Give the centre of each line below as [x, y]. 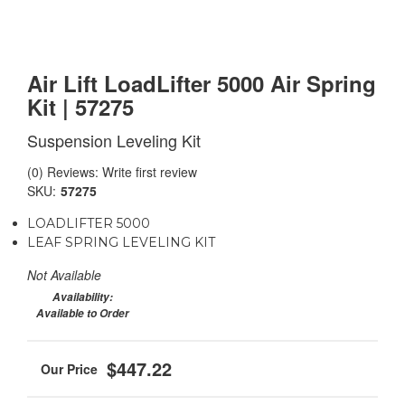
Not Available [64, 275]
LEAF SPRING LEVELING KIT [121, 242]
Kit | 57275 [80, 107]
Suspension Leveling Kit [114, 140]
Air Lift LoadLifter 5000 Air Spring [202, 83]
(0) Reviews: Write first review [112, 172]
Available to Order [83, 313]
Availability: [83, 297]
